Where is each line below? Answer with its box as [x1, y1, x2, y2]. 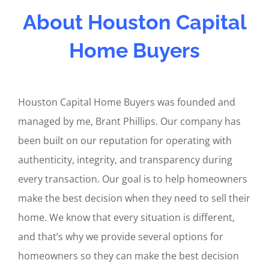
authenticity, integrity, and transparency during [18, 153, 232, 167]
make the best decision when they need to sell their [18, 192, 250, 205]
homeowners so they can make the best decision [18, 249, 239, 263]
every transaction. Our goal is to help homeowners [18, 172, 247, 186]
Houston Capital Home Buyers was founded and [18, 95, 235, 109]
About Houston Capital [22, 10, 247, 34]
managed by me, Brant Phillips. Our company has [18, 115, 241, 128]
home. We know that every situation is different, [18, 211, 235, 225]
